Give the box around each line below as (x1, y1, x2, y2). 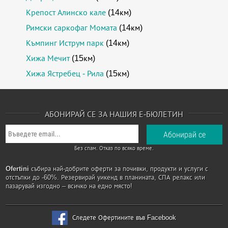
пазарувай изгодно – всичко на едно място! (6, 182, 133, 190)
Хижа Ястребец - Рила (26, 69, 104, 78)
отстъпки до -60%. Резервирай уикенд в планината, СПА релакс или (6, 174, 206, 181)
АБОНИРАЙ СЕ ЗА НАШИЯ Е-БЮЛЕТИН (45, 110, 183, 119)
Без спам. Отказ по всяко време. (74, 145, 154, 151)
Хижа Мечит (26, 54, 70, 63)
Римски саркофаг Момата (26, 23, 118, 32)
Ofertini (6, 165, 30, 173)
